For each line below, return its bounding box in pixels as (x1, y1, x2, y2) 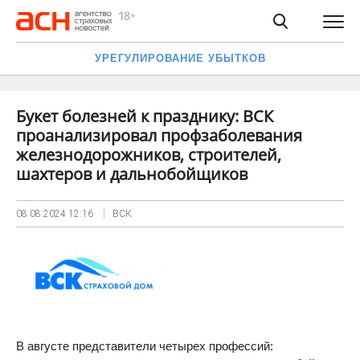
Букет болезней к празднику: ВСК (16, 105, 273, 127)
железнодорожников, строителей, (16, 144, 281, 166)
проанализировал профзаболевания (16, 125, 302, 146)
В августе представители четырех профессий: (16, 339, 273, 353)
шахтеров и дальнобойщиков (16, 163, 247, 185)
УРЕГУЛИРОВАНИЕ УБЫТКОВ (94, 52, 266, 64)
